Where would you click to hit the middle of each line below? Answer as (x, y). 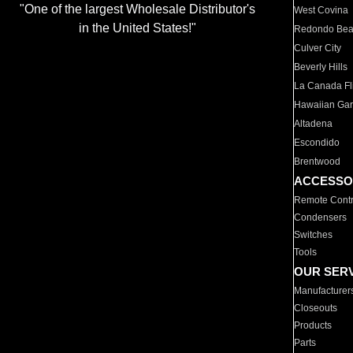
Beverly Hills (321, 67)
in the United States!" (137, 28)
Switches (314, 235)
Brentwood (318, 162)
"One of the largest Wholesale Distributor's (137, 9)
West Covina (321, 10)
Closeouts (316, 308)
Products (313, 325)
